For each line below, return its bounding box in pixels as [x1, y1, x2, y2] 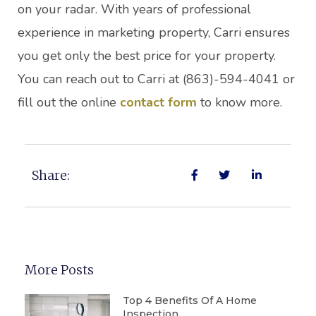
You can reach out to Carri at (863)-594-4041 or [18, 71, 295, 88]
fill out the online [18, 94, 120, 111]
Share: [32, 166, 70, 183]
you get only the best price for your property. [18, 47, 276, 65]
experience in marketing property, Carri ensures [18, 24, 290, 42]
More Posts [25, 261, 94, 278]
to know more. [197, 94, 282, 111]
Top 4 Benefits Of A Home [122, 293, 257, 307]
